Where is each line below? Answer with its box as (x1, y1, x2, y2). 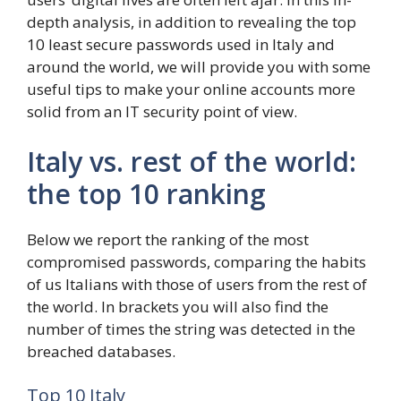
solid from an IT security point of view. (27, 101, 297, 123)
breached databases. (27, 340, 175, 362)
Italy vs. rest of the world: (27, 142, 356, 180)
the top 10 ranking (27, 175, 266, 212)
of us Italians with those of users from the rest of (27, 273, 367, 294)
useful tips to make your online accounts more (27, 79, 355, 100)
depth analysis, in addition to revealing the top (27, 12, 356, 33)
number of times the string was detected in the (27, 318, 355, 339)
